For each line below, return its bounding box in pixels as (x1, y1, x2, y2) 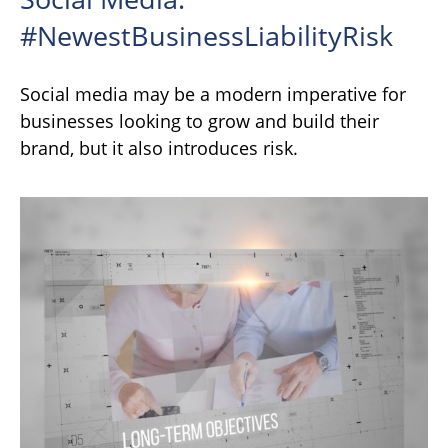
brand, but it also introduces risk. (20, 136, 298, 161)
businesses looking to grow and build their (20, 109, 379, 134)
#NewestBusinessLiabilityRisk (20, 17, 393, 55)
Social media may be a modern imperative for (20, 82, 406, 107)
